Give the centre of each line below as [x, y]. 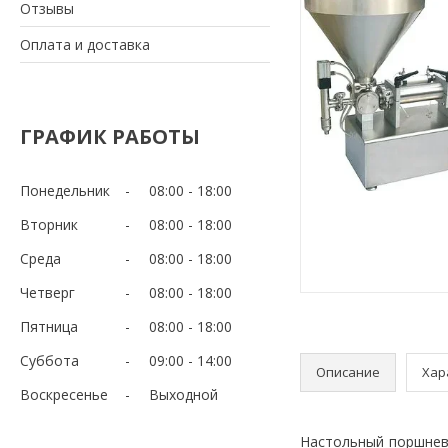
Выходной [183, 394]
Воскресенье [64, 394]
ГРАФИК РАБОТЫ [110, 136]
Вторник [49, 224]
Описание [348, 371]
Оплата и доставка [85, 44]
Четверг [47, 292]
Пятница [49, 326]
